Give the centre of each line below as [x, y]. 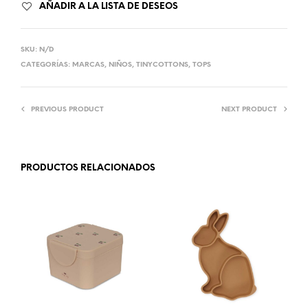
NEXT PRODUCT [249, 109]
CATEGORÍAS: [46, 65]
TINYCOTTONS [162, 65]
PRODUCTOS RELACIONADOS [88, 168]
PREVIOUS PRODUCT [67, 109]
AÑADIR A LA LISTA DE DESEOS [109, 6]
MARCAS [88, 65]
